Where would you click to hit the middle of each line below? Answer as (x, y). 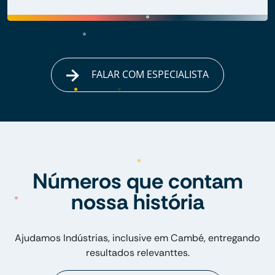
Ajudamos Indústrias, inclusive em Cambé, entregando (137, 238)
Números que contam (137, 181)
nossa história (137, 202)
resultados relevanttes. (137, 253)
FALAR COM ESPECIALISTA (149, 75)
